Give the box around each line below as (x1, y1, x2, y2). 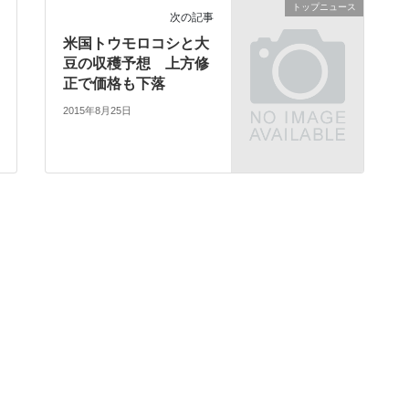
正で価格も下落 (63, 76, 166, 92)
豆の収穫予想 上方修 (63, 56, 210, 72)
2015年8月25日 (63, 104, 132, 116)
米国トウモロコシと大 (63, 36, 210, 52)
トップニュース (292, 2, 356, 13)
